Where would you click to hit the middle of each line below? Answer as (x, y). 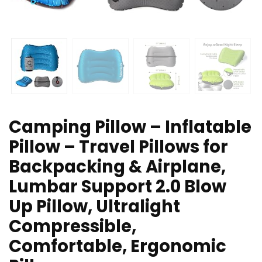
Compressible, (73, 227)
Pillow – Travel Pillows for (118, 147)
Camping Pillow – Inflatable (130, 127)
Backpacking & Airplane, (117, 167)
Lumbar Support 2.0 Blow (118, 187)
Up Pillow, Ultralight (94, 207)
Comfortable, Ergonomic (118, 247)
